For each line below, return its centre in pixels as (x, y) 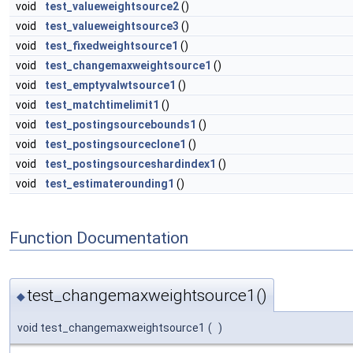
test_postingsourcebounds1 (121, 124)
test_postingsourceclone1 (115, 144)
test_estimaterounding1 (110, 184)
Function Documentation (99, 238)
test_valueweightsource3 (112, 26)
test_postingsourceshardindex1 (130, 164)
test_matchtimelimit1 (102, 105)
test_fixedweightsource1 (111, 46)
